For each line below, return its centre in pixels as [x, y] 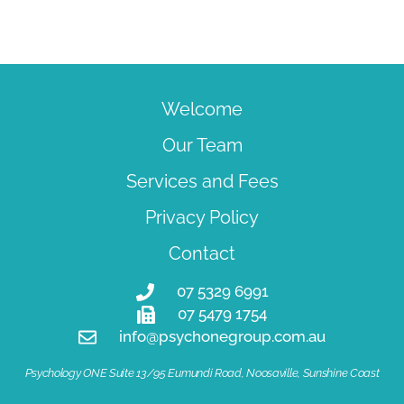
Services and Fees [202, 181]
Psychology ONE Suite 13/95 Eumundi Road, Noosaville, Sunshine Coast [202, 373]
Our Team [202, 145]
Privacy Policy [202, 217]
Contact [202, 253]
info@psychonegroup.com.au [222, 336]
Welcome [202, 109]
